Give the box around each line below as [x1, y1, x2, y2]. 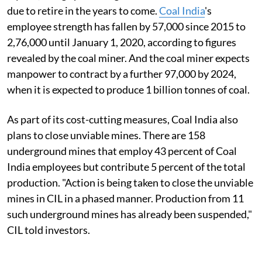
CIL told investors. [7, 223, 90, 236]
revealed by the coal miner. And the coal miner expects [7, 51, 250, 64]
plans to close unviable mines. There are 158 [7, 128, 205, 142]
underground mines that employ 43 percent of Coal [7, 144, 237, 157]
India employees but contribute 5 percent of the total [7, 160, 246, 173]
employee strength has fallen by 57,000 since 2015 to [7, 19, 246, 33]
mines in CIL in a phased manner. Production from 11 [7, 191, 244, 205]
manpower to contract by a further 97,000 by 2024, [7, 67, 236, 80]
